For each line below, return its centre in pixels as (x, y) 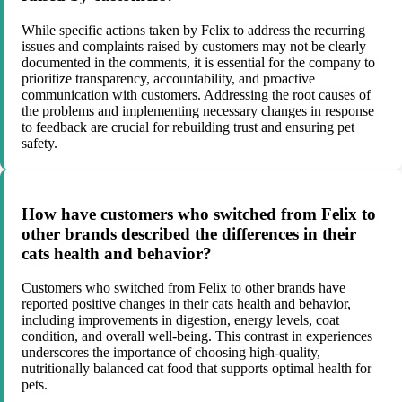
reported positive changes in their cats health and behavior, (186, 304)
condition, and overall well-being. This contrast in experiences (197, 336)
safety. (39, 144)
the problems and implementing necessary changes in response (198, 111)
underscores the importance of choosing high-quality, (171, 353)
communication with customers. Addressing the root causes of (196, 95)
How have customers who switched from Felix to (199, 214)
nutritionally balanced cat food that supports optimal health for (197, 369)
